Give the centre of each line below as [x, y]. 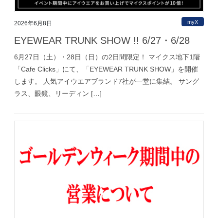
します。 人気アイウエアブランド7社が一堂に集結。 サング [107, 82]
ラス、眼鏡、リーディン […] [58, 94]
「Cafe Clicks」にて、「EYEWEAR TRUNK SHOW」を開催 [106, 69]
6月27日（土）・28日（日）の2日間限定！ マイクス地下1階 [107, 57]
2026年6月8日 [33, 24]
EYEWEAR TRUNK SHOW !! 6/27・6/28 [102, 41]
